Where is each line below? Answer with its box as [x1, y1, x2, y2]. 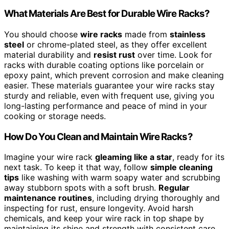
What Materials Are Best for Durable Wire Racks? [4, 8, 210, 20]
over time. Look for [135, 49, 212, 60]
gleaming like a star [95, 152, 172, 163]
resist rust [94, 49, 135, 60]
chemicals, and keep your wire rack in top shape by [4, 213, 204, 224]
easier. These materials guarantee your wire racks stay [4, 80, 215, 90]
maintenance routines [4, 193, 92, 203]
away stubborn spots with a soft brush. [4, 182, 158, 193]
